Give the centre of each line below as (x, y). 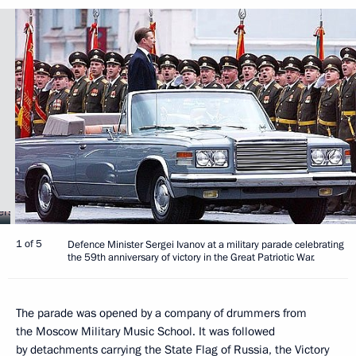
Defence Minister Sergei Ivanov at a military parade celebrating (206, 244)
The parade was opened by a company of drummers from (161, 313)
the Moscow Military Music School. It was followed (145, 331)
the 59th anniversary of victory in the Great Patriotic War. (191, 257)
